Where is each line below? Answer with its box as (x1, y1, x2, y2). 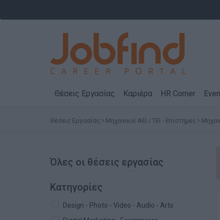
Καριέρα (123, 89, 152, 98)
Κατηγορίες (50, 181, 103, 193)
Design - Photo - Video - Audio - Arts (63, 201, 173, 209)
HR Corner (161, 89, 195, 98)
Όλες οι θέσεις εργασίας (50, 156, 164, 168)
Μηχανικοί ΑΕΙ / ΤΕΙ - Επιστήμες (106, 117, 196, 124)
